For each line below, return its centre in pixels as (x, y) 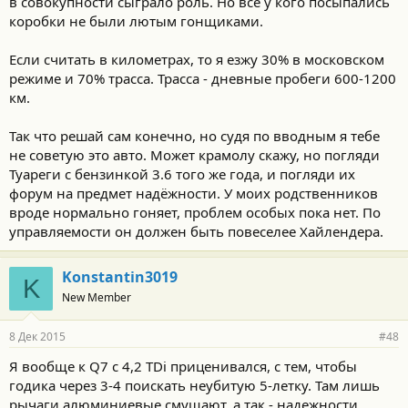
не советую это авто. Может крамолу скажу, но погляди (194, 154)
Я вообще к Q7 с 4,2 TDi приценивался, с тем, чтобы (183, 366)
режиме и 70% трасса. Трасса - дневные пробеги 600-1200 (203, 78)
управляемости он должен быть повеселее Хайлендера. (196, 231)
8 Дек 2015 (37, 336)
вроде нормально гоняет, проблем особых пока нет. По (195, 212)
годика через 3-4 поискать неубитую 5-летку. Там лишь (194, 385)
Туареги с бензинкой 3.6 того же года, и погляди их (182, 173)
